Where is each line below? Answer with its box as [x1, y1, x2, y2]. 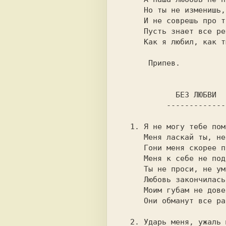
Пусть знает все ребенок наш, [121, 27, 144, 36]
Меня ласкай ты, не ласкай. [121, 133, 144, 142]
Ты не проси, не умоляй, [121, 164, 144, 174]
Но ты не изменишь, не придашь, [121, 6, 144, 15]
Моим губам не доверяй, [121, 186, 144, 195]
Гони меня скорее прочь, [121, 143, 144, 152]
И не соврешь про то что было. [121, 16, 144, 25]
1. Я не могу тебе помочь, [121, 122, 130, 131]
